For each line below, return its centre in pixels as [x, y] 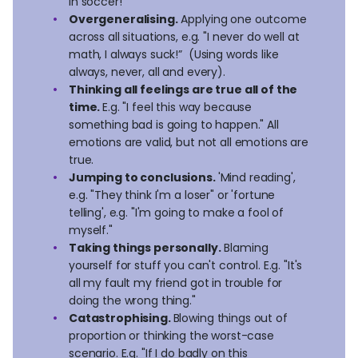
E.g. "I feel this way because [177, 107]
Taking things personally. [145, 247]
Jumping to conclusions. [143, 177]
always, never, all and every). [149, 72]
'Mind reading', [257, 177]
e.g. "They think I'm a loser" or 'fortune [172, 195]
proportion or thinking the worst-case [171, 335]
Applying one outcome [242, 19]
